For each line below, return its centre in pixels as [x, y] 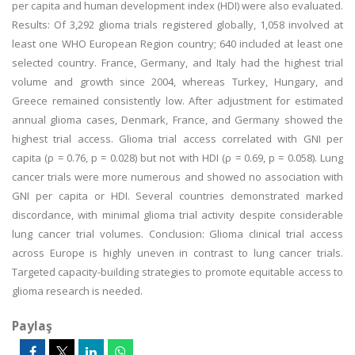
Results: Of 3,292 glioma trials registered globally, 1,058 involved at [177, 25]
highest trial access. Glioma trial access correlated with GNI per [177, 139]
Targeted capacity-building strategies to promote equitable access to [177, 272]
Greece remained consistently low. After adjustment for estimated [177, 101]
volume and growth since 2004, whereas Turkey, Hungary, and [177, 82]
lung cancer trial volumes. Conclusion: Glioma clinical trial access [177, 234]
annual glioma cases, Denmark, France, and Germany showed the [177, 120]
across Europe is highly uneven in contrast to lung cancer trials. [177, 253]
